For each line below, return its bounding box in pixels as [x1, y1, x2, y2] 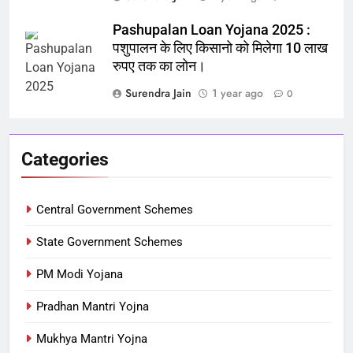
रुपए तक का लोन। [113, 58, 206, 74]
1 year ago [212, 84, 263, 101]
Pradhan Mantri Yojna [36, 299, 149, 314]
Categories [21, 147, 109, 170]
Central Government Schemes [36, 202, 193, 217]
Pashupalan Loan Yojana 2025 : [113, 21, 310, 38]
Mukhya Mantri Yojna [36, 331, 147, 346]
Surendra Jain [125, 84, 191, 101]
